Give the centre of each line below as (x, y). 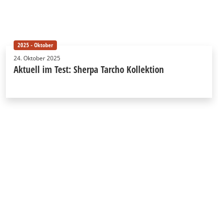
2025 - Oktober (35, 45)
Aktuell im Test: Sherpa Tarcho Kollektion (89, 70)
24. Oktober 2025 (37, 58)
